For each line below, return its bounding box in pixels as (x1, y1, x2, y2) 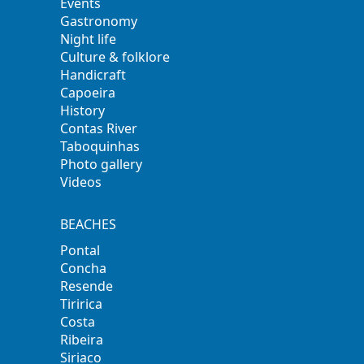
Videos (60, 172, 102, 191)
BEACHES (60, 214, 117, 233)
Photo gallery (60, 154, 143, 173)
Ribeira (60, 330, 104, 349)
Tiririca (60, 294, 103, 313)
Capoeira (60, 83, 116, 102)
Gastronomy (60, 11, 138, 30)
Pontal (60, 240, 101, 259)
